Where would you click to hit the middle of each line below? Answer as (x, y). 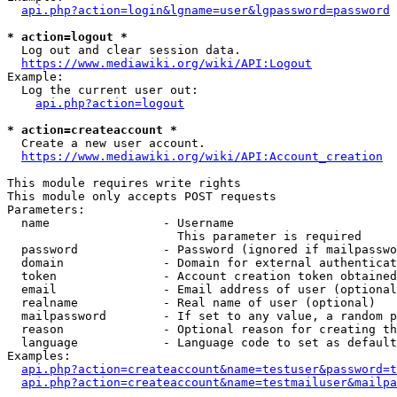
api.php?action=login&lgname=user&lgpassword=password (206, 10)
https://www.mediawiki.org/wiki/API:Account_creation (202, 156)
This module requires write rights (124, 183)
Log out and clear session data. (124, 50)
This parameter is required (184, 236)
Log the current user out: (103, 90)
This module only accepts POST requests (142, 196)
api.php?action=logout (110, 103)
